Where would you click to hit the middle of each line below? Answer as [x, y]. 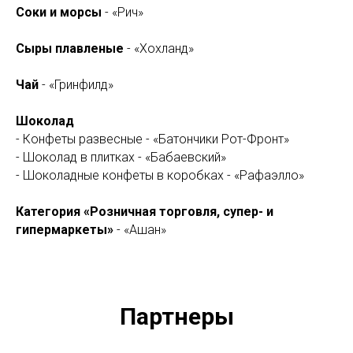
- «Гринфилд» [76, 85]
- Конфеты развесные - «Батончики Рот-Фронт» [152, 139]
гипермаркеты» [65, 230]
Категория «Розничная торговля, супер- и [145, 212]
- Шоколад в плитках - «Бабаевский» [121, 157]
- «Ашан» [140, 230]
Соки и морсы [59, 12]
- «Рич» [123, 12]
